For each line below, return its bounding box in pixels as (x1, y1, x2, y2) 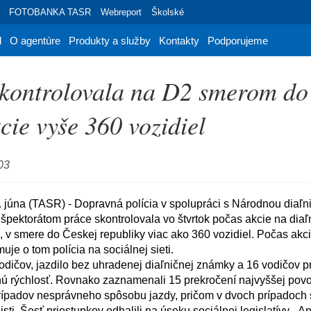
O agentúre (10, 35, 60, 47)
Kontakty (159, 35, 199, 47)
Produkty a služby (69, 35, 151, 47)
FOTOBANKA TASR (9, 7, 91, 17)
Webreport (101, 7, 142, 17)
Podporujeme (208, 35, 268, 47)
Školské (151, 7, 184, 17)
